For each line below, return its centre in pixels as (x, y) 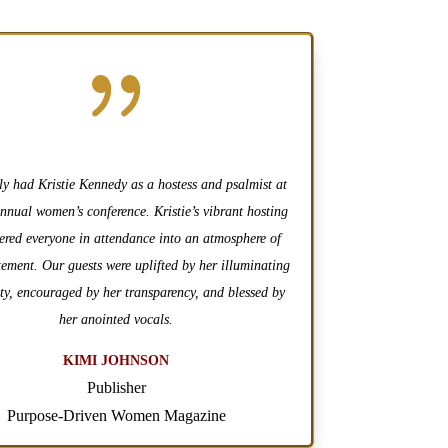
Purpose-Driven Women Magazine (116, 415)
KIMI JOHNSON (116, 360)
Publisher (116, 387)
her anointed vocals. (116, 319)
